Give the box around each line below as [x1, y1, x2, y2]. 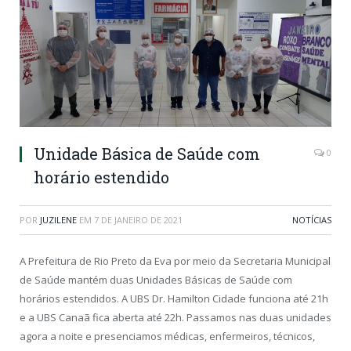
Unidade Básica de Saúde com [34, 143, 260, 165]
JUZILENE [40, 214, 77, 226]
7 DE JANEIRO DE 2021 [94, 214, 183, 226]
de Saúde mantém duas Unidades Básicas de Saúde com [20, 273, 292, 288]
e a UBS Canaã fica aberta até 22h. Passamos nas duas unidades [20, 310, 331, 325]
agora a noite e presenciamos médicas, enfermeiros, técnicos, [20, 329, 315, 344]
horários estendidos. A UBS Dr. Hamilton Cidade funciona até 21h [20, 291, 328, 306]
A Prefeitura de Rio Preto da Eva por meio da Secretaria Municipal [20, 254, 331, 269]
